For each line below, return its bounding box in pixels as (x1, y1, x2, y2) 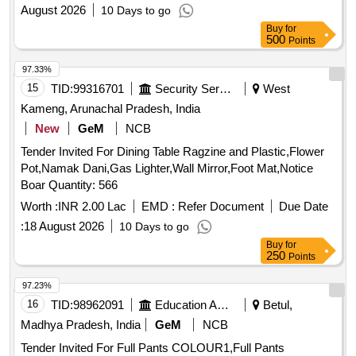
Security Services (219, 82, 231, 96)
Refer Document (175, 199, 264, 214)
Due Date (279, 199, 328, 214)
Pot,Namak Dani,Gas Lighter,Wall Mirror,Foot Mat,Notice (21, 161, 313, 176)
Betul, (260, 298, 292, 312)
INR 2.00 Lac (58, 199, 126, 214)
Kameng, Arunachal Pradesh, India (21, 102, 200, 116)
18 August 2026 (24, 219, 104, 234)
